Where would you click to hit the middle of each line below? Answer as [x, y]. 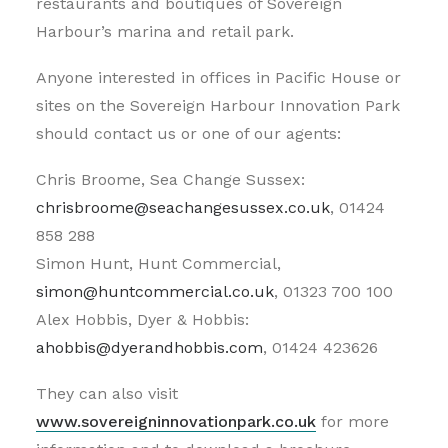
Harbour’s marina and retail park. [165, 31]
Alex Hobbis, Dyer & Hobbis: [142, 319]
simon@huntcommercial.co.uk [155, 291]
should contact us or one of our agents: [188, 133]
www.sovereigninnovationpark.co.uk [176, 421]
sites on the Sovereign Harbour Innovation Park [218, 105]
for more [352, 421]
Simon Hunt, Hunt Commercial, [158, 263]
